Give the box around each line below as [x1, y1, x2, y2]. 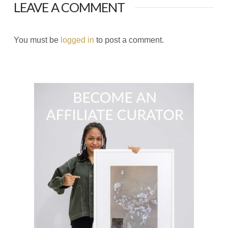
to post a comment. [94, 35, 164, 44]
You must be [13, 35, 61, 44]
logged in [60, 35, 94, 44]
